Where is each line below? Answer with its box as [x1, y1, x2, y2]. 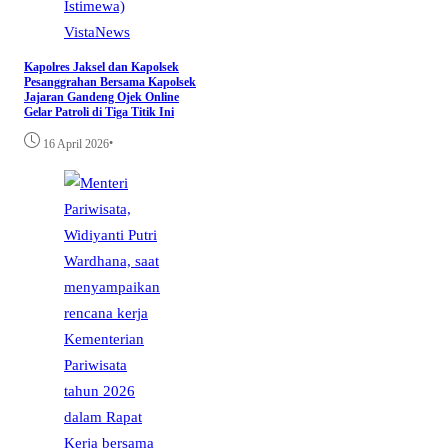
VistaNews [64, 22, 130, 40]
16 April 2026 [43, 136, 109, 151]
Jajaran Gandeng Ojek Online [24, 89, 179, 104]
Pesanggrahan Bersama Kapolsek [24, 74, 196, 89]
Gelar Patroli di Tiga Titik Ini [24, 104, 174, 119]
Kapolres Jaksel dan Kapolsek [24, 59, 179, 74]
